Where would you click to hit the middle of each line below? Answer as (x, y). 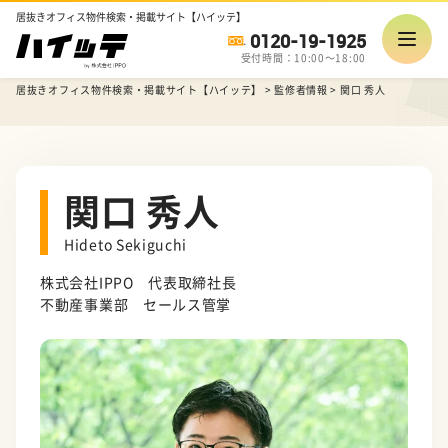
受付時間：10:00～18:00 (303, 57)
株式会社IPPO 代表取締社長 (138, 281)
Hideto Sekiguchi (126, 243)
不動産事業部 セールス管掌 (136, 303)
